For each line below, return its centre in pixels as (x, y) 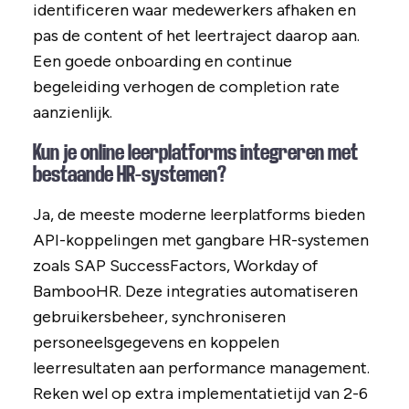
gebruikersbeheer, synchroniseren (159, 317)
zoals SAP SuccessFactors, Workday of (175, 266)
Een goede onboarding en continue (162, 62)
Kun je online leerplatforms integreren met (195, 153)
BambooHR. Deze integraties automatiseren (195, 292)
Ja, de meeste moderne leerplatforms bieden (199, 215)
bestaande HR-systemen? (129, 175)
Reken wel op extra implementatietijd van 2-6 (200, 394)
